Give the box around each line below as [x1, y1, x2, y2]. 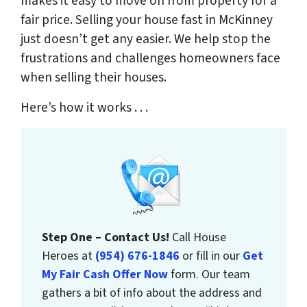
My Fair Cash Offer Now [42, 266, 169, 284]
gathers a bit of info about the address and [42, 284, 262, 302]
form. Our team [168, 266, 251, 284]
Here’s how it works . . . [21, 98, 148, 118]
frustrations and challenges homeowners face [21, 49, 280, 69]
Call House [169, 229, 227, 247]
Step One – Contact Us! [42, 229, 170, 247]
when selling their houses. [21, 68, 167, 88]
